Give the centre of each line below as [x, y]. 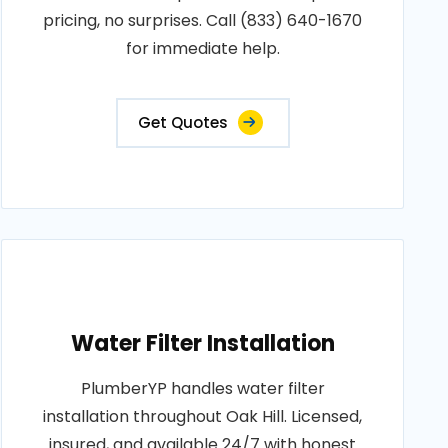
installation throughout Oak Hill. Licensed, [203, 416]
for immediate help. [202, 48]
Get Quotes [182, 122]
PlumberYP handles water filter [202, 388]
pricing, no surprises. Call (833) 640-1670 [203, 20]
